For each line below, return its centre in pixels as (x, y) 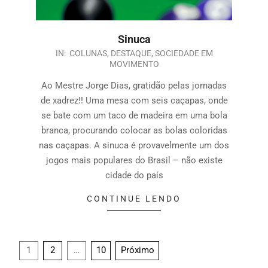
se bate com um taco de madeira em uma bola (134, 115)
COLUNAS (88, 53)
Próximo (137, 250)
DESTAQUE (131, 53)
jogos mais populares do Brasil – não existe (134, 160)
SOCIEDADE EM (184, 53)
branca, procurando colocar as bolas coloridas (134, 130)
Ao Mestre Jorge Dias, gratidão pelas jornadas (134, 85)
